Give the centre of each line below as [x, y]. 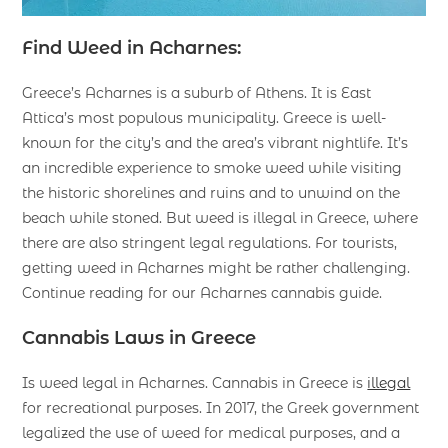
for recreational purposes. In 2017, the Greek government [221, 407]
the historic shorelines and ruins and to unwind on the [211, 192]
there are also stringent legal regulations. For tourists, [210, 242]
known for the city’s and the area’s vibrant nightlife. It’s [215, 142]
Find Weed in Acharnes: [132, 47]
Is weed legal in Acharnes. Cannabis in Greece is [195, 382]
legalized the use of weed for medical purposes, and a [211, 432]
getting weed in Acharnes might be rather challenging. [216, 267]
